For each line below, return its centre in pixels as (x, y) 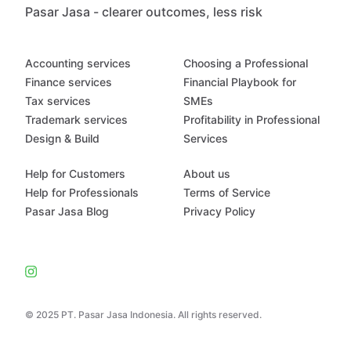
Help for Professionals (82, 192)
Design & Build (62, 138)
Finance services (69, 81)
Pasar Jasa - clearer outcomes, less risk (144, 11)
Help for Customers (75, 173)
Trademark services (76, 119)
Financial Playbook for (240, 81)
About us (207, 173)
